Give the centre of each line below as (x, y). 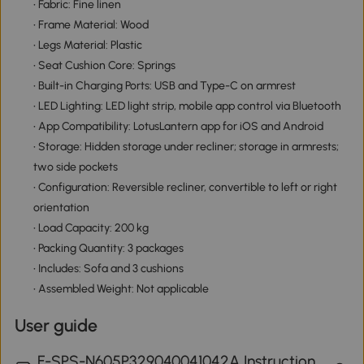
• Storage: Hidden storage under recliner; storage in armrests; (186, 146)
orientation (61, 207)
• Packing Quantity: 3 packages (108, 248)
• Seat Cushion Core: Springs (104, 65)
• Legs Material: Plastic (87, 45)
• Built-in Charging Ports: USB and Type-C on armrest (164, 85)
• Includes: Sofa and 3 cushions (108, 268)
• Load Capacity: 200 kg (91, 227)
